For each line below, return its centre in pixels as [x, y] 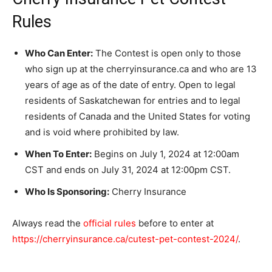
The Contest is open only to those [167, 53]
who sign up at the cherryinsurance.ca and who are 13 [141, 69]
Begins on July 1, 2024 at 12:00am [165, 154]
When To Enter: [58, 154]
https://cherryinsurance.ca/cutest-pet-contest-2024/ [125, 239]
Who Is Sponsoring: [67, 191]
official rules [110, 223]
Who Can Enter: [59, 53]
